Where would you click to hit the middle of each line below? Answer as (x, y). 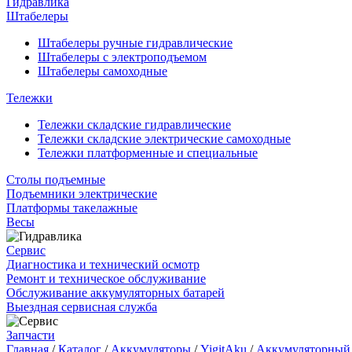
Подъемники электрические (82, 194)
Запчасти (31, 335)
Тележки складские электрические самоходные (164, 139)
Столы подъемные (56, 180)
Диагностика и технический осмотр (103, 264)
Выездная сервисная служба (82, 307)
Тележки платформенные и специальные (148, 153)
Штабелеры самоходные (103, 71)
